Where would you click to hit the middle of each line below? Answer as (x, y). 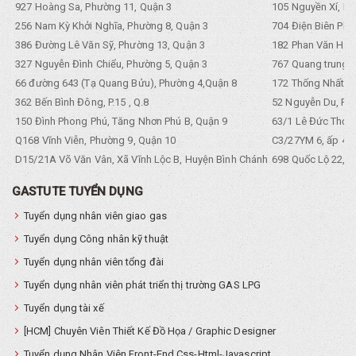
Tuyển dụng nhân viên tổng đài (94, 261)
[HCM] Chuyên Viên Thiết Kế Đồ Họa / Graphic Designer (150, 331)
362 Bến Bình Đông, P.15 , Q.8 (81, 102)
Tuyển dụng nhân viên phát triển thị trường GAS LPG (142, 284)
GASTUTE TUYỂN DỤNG (77, 191)
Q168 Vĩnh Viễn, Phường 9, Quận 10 (95, 140)
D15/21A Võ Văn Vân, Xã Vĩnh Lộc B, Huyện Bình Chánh (141, 159)
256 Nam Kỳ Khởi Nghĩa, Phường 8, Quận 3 (110, 25)
